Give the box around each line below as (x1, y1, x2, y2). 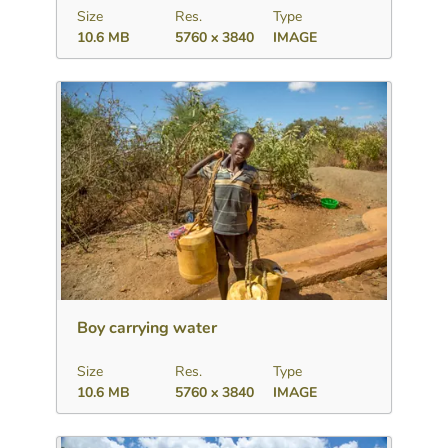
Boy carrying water (77, 316, 218, 339)
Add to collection (177, 272, 270, 289)
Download (91, 272, 148, 289)
